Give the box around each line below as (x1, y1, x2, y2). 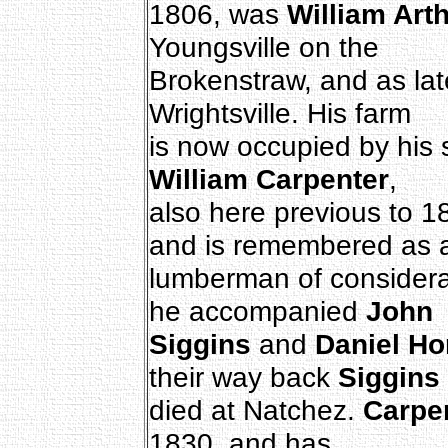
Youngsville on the (148, 30, 379, 63)
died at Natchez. (148, 393, 363, 426)
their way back (148, 360, 338, 393)
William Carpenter (148, 162, 389, 195)
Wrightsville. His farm (148, 96, 411, 129)
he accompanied (148, 294, 366, 327)
